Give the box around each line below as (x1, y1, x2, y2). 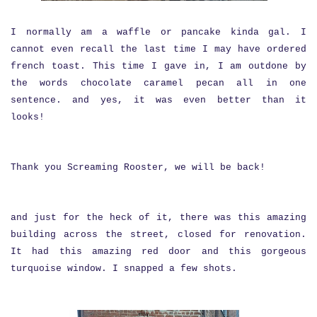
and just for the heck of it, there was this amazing (11, 212, 306, 223)
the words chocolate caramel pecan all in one (11, 77, 306, 88)
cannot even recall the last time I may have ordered (11, 43, 306, 54)
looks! (11, 111, 50, 122)
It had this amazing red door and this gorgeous (11, 246, 306, 257)
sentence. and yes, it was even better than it (11, 94, 306, 105)
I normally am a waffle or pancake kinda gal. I (11, 26, 306, 38)
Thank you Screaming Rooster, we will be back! (11, 161, 265, 173)
